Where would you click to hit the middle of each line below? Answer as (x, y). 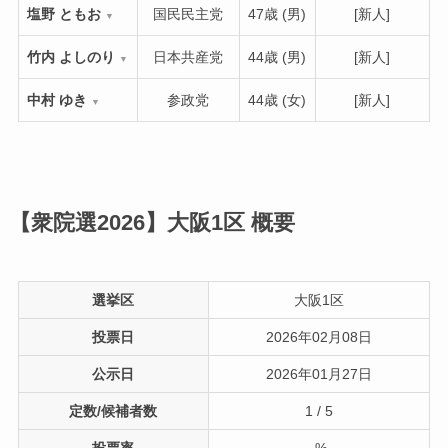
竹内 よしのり (70, 56)
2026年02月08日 (318, 336)
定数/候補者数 (113, 410)
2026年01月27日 (318, 373)
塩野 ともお (63, 13)
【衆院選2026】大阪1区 (129, 222)
